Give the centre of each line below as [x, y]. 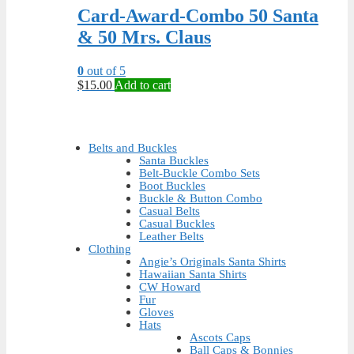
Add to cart [143, 85]
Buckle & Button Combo [201, 198]
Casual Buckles [177, 223]
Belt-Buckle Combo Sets [200, 173]
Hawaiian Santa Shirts [193, 274]
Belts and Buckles [133, 147]
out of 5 [105, 70]
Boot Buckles [172, 185]
